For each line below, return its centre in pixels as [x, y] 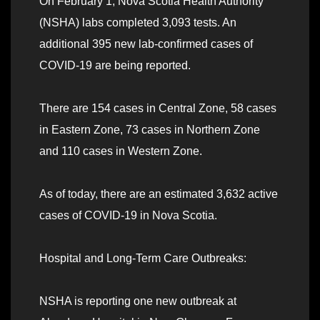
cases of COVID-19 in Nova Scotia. [128, 216]
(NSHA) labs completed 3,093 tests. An [138, 23]
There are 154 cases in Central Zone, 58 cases [158, 109]
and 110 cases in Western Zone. [121, 151]
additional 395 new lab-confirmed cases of [146, 44]
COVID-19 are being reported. [115, 66]
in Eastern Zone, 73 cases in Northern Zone [150, 130]
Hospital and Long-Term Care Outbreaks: [143, 259]
